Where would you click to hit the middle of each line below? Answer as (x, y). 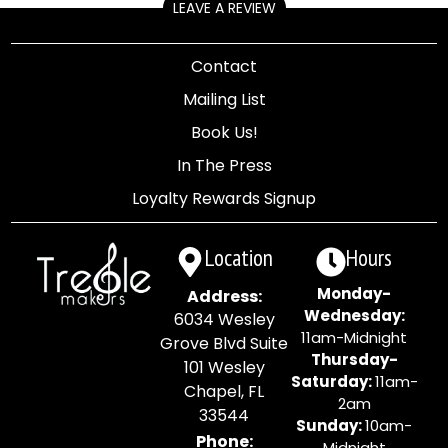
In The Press (224, 166)
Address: (224, 297)
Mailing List (224, 100)
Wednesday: (354, 316)
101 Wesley (224, 368)
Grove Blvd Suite (224, 344)
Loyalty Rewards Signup (224, 199)
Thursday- (354, 360)
